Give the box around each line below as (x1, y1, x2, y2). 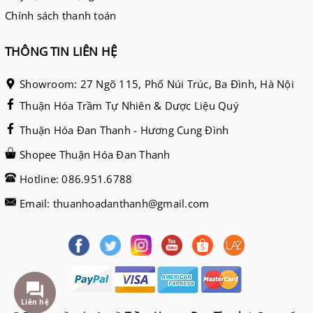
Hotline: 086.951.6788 (20, 172, 133, 186)
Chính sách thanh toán (5, 8, 117, 22)
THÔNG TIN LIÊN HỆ (5, 43, 117, 59)
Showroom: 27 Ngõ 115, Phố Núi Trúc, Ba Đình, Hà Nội (20, 77, 294, 91)
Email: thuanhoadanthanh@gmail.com (20, 196, 210, 210)
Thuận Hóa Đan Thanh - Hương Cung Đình (20, 123, 229, 137)
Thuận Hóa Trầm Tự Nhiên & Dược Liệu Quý (20, 99, 239, 112)
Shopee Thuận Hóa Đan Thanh (20, 147, 170, 161)
